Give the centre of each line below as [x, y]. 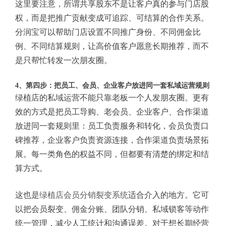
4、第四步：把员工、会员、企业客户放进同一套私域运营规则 [112, 85]
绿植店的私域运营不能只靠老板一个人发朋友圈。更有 [112, 97]
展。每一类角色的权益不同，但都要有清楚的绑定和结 [112, 154]
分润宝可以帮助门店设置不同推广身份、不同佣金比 [108, 32]
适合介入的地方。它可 [168, 195]
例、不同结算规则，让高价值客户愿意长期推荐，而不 [112, 46]
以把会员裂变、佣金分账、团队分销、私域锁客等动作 [112, 209]
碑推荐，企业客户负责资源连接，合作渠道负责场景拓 [112, 140]
